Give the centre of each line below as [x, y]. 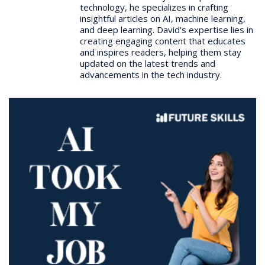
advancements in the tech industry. [151, 74]
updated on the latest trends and [148, 63]
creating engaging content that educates [163, 41]
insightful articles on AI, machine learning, [163, 18]
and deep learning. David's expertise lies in [167, 29]
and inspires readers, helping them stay [161, 52]
